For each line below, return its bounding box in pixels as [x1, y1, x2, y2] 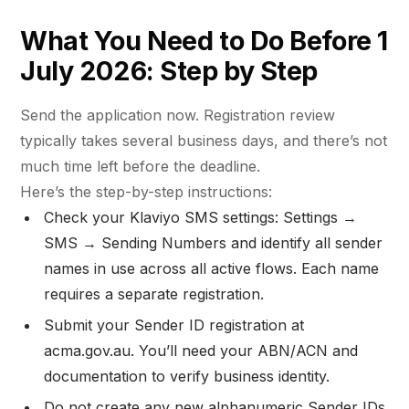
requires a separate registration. [44, 284, 269, 303]
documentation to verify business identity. [44, 366, 330, 385]
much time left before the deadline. [20, 156, 260, 175]
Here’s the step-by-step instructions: [20, 182, 272, 201]
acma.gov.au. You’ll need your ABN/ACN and [44, 341, 359, 360]
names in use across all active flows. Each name [44, 258, 380, 278]
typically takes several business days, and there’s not [20, 131, 387, 150]
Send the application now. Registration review [20, 105, 335, 124]
